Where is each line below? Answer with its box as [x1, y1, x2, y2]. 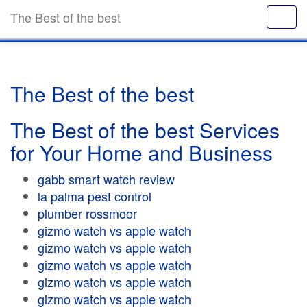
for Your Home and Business [10, 138, 273, 167]
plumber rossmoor [38, 204, 137, 222]
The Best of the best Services [10, 115, 280, 145]
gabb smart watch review [38, 170, 175, 188]
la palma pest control [38, 187, 151, 205]
